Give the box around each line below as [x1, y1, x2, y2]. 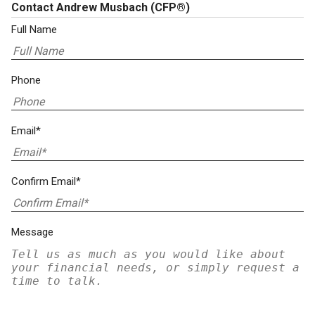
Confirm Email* [11, 175, 81, 188]
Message [11, 226, 53, 238]
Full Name [11, 23, 57, 36]
